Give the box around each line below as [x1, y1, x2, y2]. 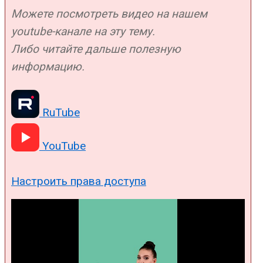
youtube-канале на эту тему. [11, 24, 155, 38]
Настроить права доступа [11, 174, 146, 188]
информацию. [11, 59, 85, 73]
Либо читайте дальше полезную [11, 42, 181, 56]
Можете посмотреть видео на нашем [11, 6, 207, 21]
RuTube [39, 105, 80, 119]
